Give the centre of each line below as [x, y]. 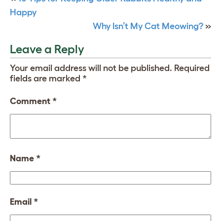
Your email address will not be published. [91, 68]
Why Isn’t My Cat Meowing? [148, 26]
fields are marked [46, 78]
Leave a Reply [47, 49]
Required [192, 68]
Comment [31, 101]
